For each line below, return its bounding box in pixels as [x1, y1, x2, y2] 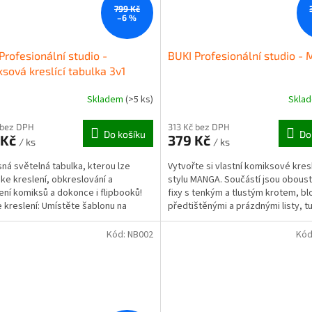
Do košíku [103, 128, 146, 141]
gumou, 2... [167, 212, 212, 227]
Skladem [86, 92, 125, 107]
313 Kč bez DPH [167, 121, 230, 133]
